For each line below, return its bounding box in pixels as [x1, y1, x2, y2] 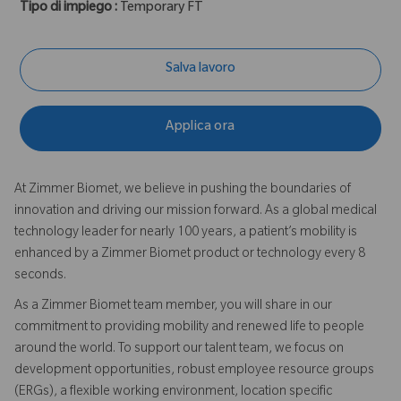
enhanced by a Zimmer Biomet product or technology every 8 [14, 247, 365, 262]
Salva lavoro [166, 62, 235, 77]
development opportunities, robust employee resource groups [14, 363, 374, 379]
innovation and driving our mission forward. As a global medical [14, 204, 377, 219]
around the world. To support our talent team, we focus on [14, 342, 344, 357]
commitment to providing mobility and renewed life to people [14, 320, 364, 336]
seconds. [14, 269, 72, 284]
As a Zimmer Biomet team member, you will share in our [14, 299, 332, 314]
